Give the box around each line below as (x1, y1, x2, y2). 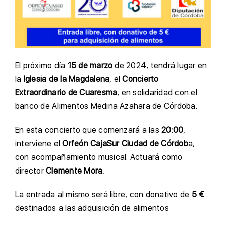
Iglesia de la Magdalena (23, 74, 110, 84)
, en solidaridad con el (117, 88, 197, 98)
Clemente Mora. (46, 166, 104, 176)
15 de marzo (67, 61, 113, 71)
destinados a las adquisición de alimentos (15, 203, 169, 213)
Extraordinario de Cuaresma (15, 88, 118, 98)
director (15, 166, 46, 176)
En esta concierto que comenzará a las (15, 125, 162, 135)
